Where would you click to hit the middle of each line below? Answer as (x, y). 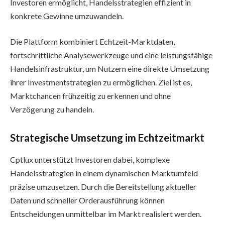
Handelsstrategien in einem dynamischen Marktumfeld (104, 173)
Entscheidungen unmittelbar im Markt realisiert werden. (106, 214)
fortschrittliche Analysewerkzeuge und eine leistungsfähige (111, 55)
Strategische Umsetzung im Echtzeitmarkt (107, 138)
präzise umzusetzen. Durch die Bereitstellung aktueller (103, 187)
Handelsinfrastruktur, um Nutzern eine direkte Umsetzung (110, 69)
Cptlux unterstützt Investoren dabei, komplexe (90, 160)
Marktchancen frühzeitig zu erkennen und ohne (90, 96)
